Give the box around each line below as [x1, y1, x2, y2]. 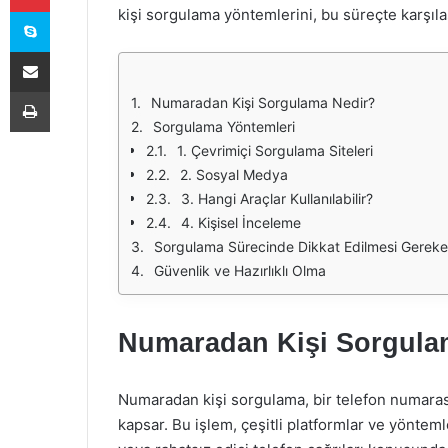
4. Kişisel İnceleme [181, 214, 301, 231]
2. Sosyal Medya [180, 166, 288, 183]
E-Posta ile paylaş [49, 43, 88, 59]
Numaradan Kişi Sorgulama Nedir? [151, 94, 375, 111]
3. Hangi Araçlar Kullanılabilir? [181, 190, 373, 207]
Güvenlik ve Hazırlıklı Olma [154, 262, 326, 279]
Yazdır [49, 83, 87, 99]
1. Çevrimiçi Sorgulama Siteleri [177, 142, 373, 159]
